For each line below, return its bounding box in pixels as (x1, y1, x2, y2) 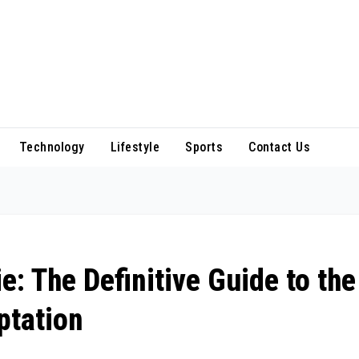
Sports (185, 139, 223, 155)
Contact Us (248, 139, 310, 155)
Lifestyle (110, 139, 159, 155)
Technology (18, 139, 85, 155)
